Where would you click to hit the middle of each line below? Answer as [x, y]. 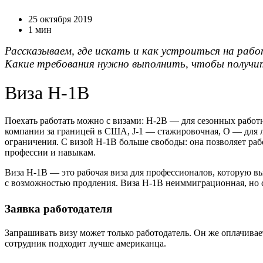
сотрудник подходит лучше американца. [88, 243]
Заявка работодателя [58, 209]
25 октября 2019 [60, 19]
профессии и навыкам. [50, 153]
